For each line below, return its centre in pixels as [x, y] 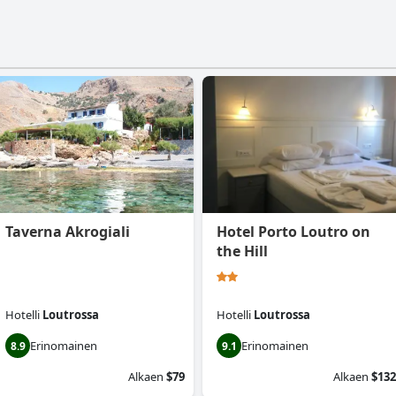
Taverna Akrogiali [68, 232]
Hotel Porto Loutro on [293, 232]
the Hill [242, 251]
